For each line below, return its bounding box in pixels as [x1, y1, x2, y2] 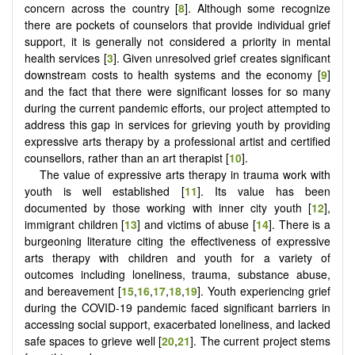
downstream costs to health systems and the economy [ [25, 66, 321, 82]
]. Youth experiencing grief [197, 282, 330, 299]
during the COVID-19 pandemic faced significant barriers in [25, 299, 330, 315]
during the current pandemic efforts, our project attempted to [25, 99, 330, 116]
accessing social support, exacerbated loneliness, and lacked [25, 315, 330, 332]
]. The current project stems [190, 332, 331, 349]
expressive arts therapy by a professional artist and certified [25, 132, 330, 149]
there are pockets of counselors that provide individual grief [25, 16, 330, 32]
